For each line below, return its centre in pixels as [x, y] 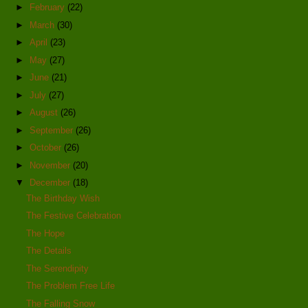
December [51, 183]
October [46, 148]
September [52, 130]
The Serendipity [58, 268]
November [51, 165]
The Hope [46, 233]
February [48, 8]
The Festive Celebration [74, 216]
